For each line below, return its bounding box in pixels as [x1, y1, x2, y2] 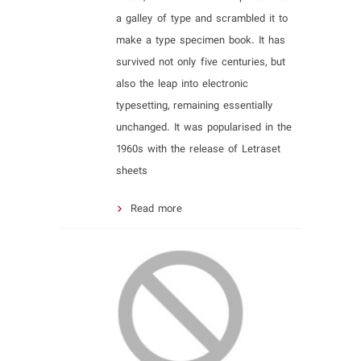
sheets [116, 162, 147, 180]
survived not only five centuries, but [116, 53, 285, 72]
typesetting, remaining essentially [116, 97, 273, 115]
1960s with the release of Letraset [116, 140, 280, 159]
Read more [131, 200, 182, 218]
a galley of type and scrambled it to [116, 10, 288, 28]
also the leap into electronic [116, 75, 248, 93]
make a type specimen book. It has [116, 31, 285, 50]
